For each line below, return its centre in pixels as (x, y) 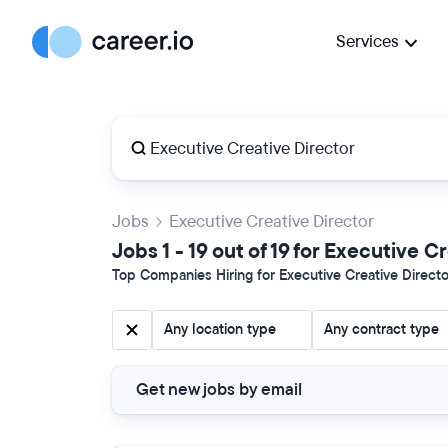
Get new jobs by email (219, 389)
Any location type (220, 329)
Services (367, 41)
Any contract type (381, 329)
